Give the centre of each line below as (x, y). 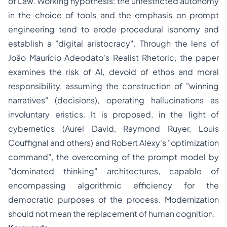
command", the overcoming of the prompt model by (113, 157)
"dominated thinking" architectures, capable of (113, 171)
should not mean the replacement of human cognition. (112, 214)
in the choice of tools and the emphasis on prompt (113, 15)
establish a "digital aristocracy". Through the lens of (113, 44)
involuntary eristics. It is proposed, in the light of (113, 115)
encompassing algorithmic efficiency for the (113, 185)
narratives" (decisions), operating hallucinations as (113, 100)
